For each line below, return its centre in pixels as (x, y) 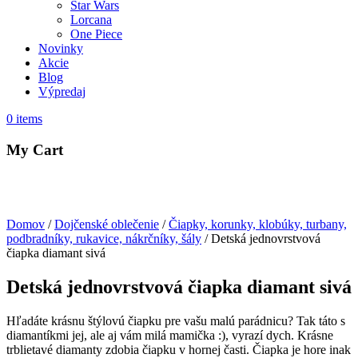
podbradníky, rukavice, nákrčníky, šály (104, 238)
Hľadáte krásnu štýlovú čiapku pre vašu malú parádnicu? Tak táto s (176, 320)
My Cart (35, 150)
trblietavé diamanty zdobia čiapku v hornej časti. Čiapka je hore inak (179, 349)
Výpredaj (62, 92)
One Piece (96, 34)
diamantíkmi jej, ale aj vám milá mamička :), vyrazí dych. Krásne (170, 335)
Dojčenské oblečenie (107, 224)
